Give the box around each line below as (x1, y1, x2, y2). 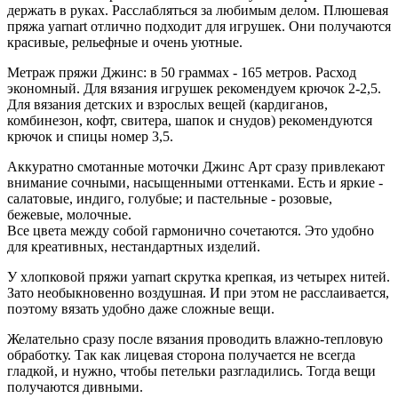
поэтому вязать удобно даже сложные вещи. (7, 300, 275, 316)
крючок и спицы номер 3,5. (7, 128, 173, 144)
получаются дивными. (7, 378, 143, 394)
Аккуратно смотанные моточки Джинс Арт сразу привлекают (7, 158, 385, 174)
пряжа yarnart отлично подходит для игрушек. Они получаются (7, 18, 391, 34)
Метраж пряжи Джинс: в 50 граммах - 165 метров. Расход (7, 64, 356, 80)
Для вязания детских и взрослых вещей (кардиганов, (7, 96, 328, 112)
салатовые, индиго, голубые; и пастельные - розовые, (7, 190, 332, 206)
